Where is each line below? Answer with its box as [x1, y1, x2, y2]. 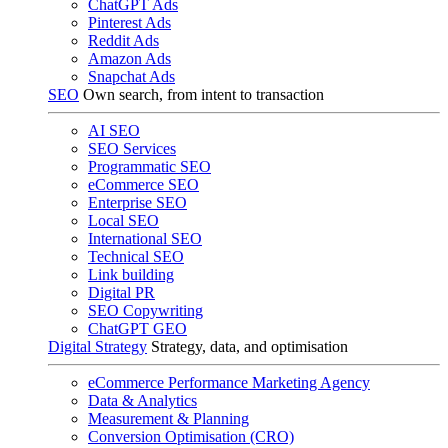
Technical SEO [88, 248, 184, 265]
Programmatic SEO [88, 158, 211, 175]
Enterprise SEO [88, 194, 187, 211]
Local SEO [88, 212, 159, 229]
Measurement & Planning [88, 410, 249, 427]
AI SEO [88, 122, 140, 139]
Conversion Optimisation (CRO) [88, 428, 294, 445]
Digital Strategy [48, 338, 147, 355]
